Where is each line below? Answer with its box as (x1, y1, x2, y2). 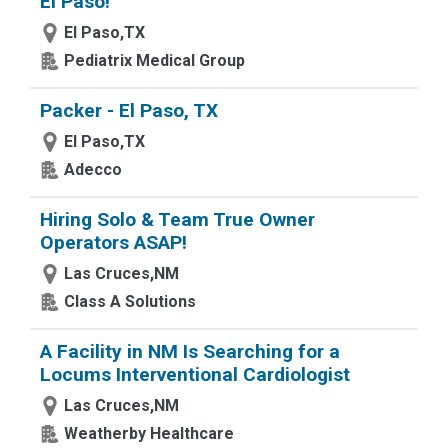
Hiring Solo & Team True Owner (40, 208, 315, 231)
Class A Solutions (64, 292, 196, 311)
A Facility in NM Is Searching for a (40, 340, 340, 363)
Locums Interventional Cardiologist (40, 363, 350, 386)
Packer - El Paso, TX (40, 99, 218, 122)
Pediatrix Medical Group (64, 51, 245, 70)
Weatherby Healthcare (64, 424, 234, 443)
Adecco (64, 160, 122, 179)
